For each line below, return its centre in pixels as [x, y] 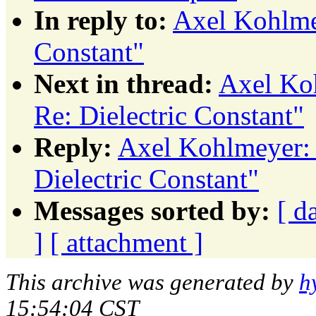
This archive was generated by [152, 282]
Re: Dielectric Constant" [169, 115]
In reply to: [101, 20]
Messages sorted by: [152, 210]
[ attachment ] [127, 242]
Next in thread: [123, 83]
